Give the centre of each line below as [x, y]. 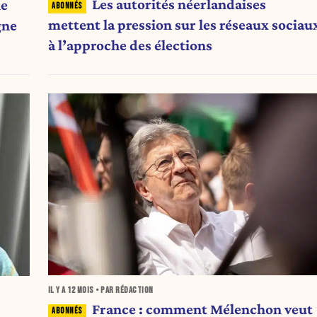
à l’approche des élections [130, 46]
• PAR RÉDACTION [123, 290]
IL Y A [58, 290]
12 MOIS [81, 290]
